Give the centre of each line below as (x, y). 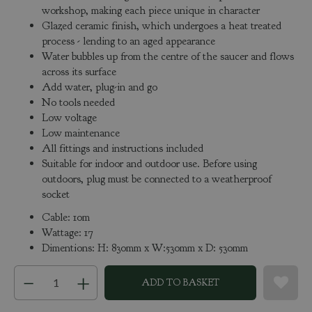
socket (56, 195)
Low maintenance (81, 133)
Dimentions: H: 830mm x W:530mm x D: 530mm (145, 248)
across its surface (79, 72)
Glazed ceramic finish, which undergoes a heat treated (162, 26)
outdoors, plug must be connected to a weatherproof (157, 179)
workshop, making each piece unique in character (151, 11)
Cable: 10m (66, 218)
